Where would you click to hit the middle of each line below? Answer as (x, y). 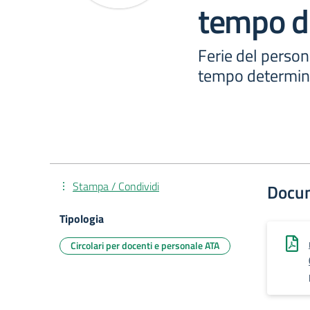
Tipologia (82, 219)
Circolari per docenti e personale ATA (145, 245)
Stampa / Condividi (116, 186)
